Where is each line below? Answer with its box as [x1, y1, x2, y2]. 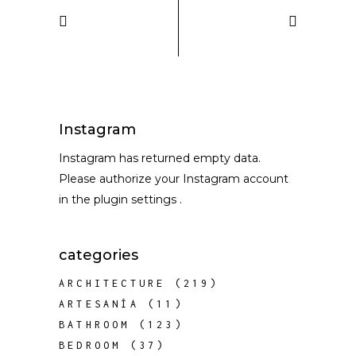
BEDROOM [59, 339, 122, 351]
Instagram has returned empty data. [59, 151, 261, 165]
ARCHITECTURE [59, 277, 166, 289]
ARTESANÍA [59, 298, 139, 310]
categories [59, 246, 138, 264]
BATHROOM [59, 319, 130, 331]
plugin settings [94, 192, 180, 207]
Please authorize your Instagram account [59, 172, 288, 186]
